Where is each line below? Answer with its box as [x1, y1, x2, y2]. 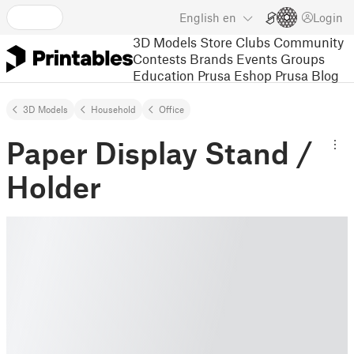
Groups [281, 50, 325, 66]
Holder [6, 168, 101, 205]
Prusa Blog [275, 66, 339, 83]
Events [236, 50, 277, 66]
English [179, 10, 220, 24]
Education [133, 66, 194, 83]
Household [91, 104, 136, 115]
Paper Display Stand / [6, 134, 313, 171]
